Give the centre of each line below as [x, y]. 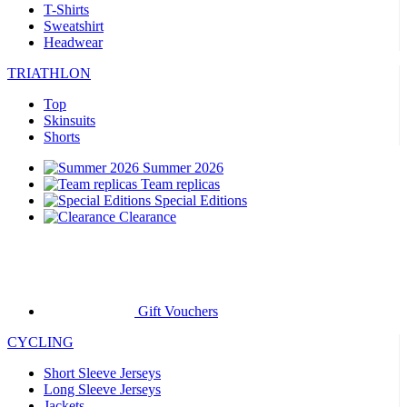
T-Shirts [66, 10]
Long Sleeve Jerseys [102, 389]
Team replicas [180, 184]
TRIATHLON [49, 73]
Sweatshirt [74, 26]
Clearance [148, 217]
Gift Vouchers [178, 311]
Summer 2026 [183, 168]
